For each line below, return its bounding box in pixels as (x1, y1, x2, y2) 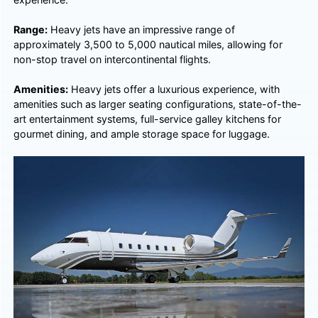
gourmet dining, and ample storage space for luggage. (13, 127, 270, 140)
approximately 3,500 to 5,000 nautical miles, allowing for (13, 38, 283, 50)
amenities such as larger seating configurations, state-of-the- (13, 97, 302, 110)
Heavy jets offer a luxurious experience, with (68, 82, 280, 95)
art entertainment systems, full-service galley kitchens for (13, 112, 282, 125)
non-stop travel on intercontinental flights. (13, 53, 212, 65)
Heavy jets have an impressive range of (48, 23, 236, 35)
